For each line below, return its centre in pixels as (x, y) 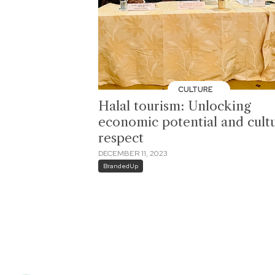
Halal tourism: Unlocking (175, 106)
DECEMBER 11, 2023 (133, 154)
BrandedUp (120, 166)
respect (121, 137)
